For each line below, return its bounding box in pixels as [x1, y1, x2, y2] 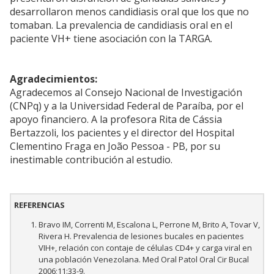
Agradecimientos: [10, 72, 97, 86]
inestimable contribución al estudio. [10, 153, 172, 167]
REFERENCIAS [14, 199, 65, 211]
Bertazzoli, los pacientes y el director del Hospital [10, 126, 234, 140]
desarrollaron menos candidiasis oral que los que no [10, 5, 249, 19]
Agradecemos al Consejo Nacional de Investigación [10, 86, 242, 100]
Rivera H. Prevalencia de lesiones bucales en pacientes [39, 231, 244, 242]
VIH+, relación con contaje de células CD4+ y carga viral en [39, 242, 252, 254]
